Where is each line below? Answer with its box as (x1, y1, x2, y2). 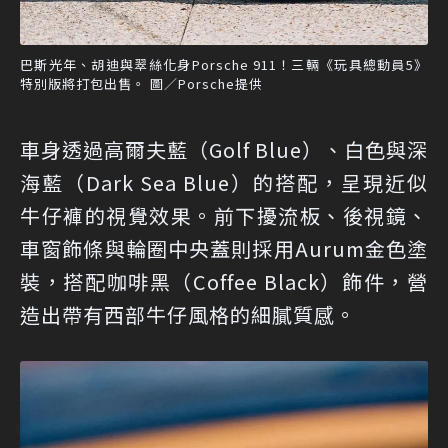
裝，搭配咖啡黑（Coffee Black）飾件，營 (20, 266, 428, 296)
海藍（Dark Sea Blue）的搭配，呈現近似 (20, 167, 428, 197)
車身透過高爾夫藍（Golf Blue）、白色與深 (20, 134, 428, 164)
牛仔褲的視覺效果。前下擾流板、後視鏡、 (20, 200, 428, 230)
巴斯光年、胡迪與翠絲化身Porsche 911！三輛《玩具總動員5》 (20, 54, 428, 74)
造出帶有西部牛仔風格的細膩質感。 (20, 299, 356, 329)
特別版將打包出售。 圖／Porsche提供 (20, 73, 263, 93)
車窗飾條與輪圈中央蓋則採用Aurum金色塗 (20, 233, 428, 263)
